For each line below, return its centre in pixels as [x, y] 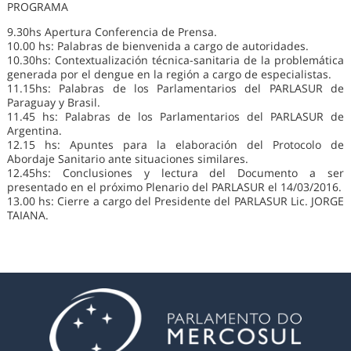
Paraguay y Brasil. [53, 103]
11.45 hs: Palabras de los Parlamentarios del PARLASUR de [175, 117]
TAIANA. [27, 215]
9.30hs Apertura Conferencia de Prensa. [112, 32]
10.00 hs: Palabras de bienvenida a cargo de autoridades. [157, 46]
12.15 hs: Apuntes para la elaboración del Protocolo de [175, 145]
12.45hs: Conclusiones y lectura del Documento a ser [175, 173]
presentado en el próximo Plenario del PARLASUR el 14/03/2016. [174, 187]
